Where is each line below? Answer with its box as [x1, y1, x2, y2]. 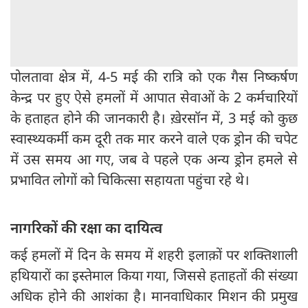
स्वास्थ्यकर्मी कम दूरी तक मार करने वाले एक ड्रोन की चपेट [10, 129, 298, 148]
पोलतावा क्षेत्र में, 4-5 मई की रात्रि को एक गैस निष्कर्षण [10, 67, 298, 87]
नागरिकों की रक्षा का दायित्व [10, 218, 162, 238]
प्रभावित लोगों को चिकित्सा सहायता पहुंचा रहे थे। [10, 170, 253, 190]
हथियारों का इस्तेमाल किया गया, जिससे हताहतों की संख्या [10, 266, 298, 285]
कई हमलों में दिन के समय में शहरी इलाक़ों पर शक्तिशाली [10, 245, 298, 265]
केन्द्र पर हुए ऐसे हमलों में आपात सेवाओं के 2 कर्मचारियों [10, 88, 298, 107]
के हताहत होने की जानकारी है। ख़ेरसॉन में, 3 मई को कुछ [10, 109, 298, 128]
